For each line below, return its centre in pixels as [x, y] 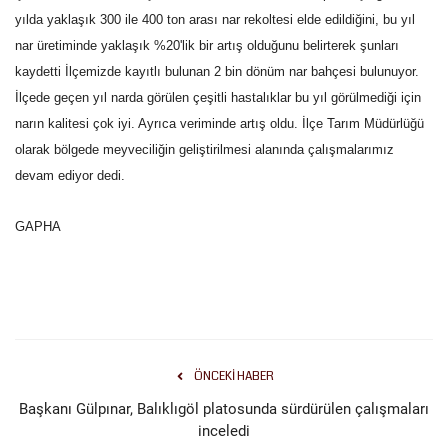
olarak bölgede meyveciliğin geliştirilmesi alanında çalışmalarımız [204, 149]
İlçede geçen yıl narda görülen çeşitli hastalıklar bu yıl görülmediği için [218, 97]
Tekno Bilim [57, 86]
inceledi [224, 431]
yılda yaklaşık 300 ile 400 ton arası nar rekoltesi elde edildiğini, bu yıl [215, 19]
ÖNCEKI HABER [234, 376]
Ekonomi [45, 137]
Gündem [45, 35]
